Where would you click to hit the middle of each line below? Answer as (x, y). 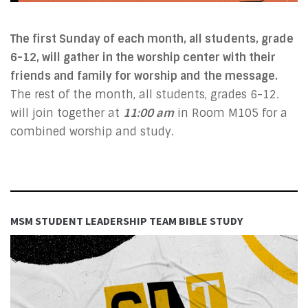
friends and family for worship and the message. (145, 76)
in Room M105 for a (231, 113)
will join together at (67, 113)
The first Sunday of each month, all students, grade (152, 39)
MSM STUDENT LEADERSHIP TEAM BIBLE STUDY (126, 221)
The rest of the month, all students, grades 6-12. (145, 95)
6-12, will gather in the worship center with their (143, 58)
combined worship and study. (94, 132)
